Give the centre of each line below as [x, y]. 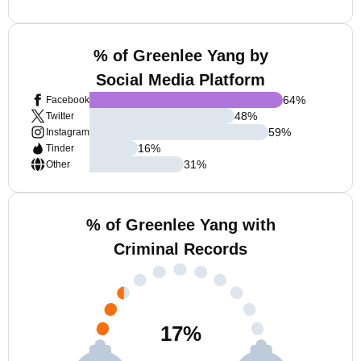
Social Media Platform [180, 80]
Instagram [68, 132]
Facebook [68, 100]
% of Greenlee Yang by [180, 56]
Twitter [60, 116]
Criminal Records [180, 249]
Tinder [60, 148]
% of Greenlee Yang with [180, 225]
